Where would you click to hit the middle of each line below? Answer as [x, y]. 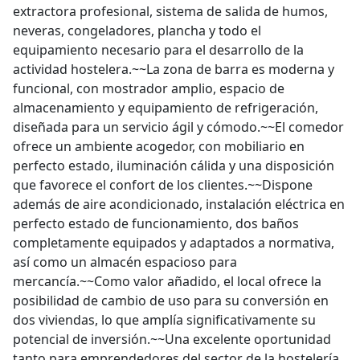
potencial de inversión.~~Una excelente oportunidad [172, 339]
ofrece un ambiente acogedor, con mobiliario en [159, 146]
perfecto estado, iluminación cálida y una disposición [174, 166]
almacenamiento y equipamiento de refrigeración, [166, 108]
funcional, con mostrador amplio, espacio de [149, 88]
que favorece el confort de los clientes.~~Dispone [163, 185]
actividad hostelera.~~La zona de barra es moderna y [174, 69]
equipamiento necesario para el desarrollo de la [158, 50]
